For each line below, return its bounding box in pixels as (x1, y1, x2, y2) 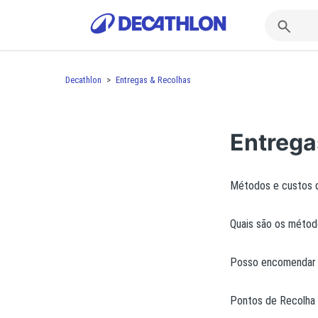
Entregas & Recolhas (116, 75, 191, 85)
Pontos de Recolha (230, 294, 315, 307)
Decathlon (65, 75, 102, 85)
